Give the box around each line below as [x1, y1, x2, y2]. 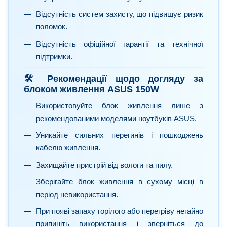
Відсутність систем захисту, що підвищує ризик [36, 10, 203, 19]
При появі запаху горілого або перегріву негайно [36, 207, 203, 216]
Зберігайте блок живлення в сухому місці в [36, 177, 203, 186]
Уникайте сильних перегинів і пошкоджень [36, 131, 203, 140]
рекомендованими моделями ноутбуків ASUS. [36, 113, 197, 123]
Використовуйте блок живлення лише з [36, 101, 203, 110]
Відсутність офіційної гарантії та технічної [36, 39, 203, 48]
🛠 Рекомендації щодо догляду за [24, 73, 203, 84]
